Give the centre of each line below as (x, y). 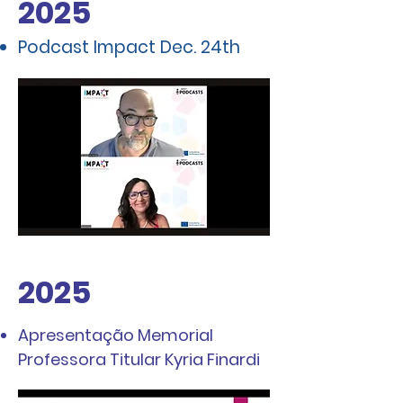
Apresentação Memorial (116, 335)
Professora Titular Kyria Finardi (139, 359)
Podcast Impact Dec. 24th (129, 47)
